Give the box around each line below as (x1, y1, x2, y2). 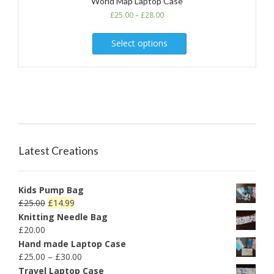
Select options (111, 37, 168, 49)
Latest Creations (18, 143, 98, 157)
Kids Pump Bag (18, 183, 84, 196)
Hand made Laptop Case (18, 237, 126, 250)
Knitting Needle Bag (18, 210, 108, 223)
